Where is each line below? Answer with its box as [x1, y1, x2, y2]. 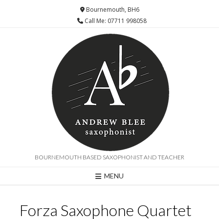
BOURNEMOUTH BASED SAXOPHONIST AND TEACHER [35, 153, 184, 161]
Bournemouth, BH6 [84, 5, 139, 14]
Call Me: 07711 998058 [83, 16, 147, 25]
